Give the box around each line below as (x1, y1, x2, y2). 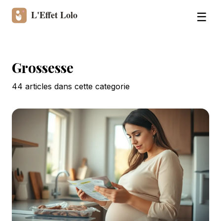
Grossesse (12, 58, 74, 76)
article (23, 81, 48, 91)
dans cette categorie (52, 81, 130, 91)
